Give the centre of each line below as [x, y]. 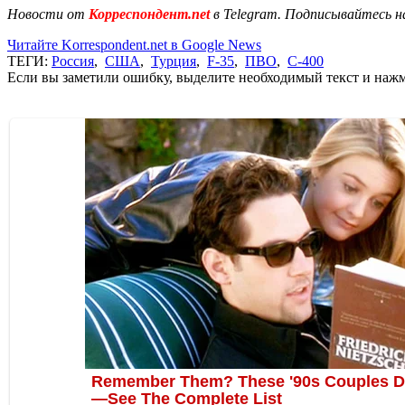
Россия [73, 61]
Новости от [46, 14]
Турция [174, 61]
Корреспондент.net [149, 14]
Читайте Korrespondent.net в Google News [134, 44]
